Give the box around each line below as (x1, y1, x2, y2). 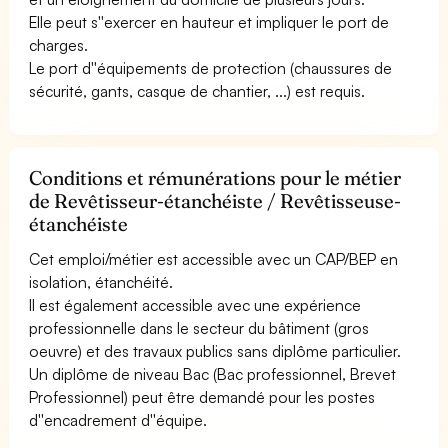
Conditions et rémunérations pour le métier (29, 165, 402, 190)
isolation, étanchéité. (29, 271, 174, 292)
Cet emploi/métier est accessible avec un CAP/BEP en (29, 248, 399, 269)
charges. (29, 34, 88, 55)
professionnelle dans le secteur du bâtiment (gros (29, 317, 370, 338)
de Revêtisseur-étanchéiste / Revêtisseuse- (29, 188, 402, 213)
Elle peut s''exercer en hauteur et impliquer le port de (29, 11, 390, 32)
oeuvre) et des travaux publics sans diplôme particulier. (29, 340, 402, 361)
